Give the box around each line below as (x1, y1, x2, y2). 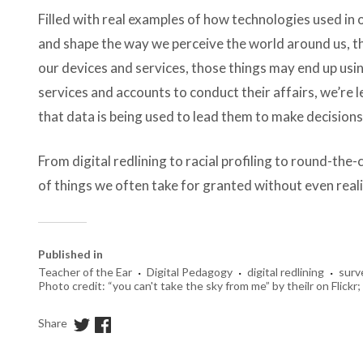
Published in (38, 247, 103, 262)
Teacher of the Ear (38, 265, 132, 280)
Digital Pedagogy (147, 265, 233, 280)
